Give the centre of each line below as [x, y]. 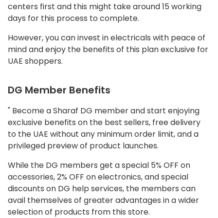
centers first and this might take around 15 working [105, 7]
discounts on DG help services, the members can [102, 189]
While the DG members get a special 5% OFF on [99, 165]
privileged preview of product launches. [83, 146]
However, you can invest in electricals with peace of [107, 38]
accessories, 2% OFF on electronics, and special [98, 177]
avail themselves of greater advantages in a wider [103, 200]
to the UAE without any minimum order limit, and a [103, 134]
